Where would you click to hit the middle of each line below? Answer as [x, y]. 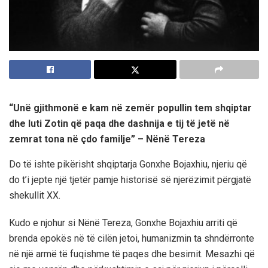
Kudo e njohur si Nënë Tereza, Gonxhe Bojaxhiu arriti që [123, 223]
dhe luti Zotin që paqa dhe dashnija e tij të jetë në [119, 124]
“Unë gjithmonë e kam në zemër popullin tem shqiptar [130, 108]
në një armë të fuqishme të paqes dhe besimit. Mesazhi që [132, 254]
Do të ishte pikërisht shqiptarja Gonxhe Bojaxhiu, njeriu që [128, 165]
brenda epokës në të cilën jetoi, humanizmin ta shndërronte [132, 239]
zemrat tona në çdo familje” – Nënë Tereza [107, 139]
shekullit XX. [35, 196]
